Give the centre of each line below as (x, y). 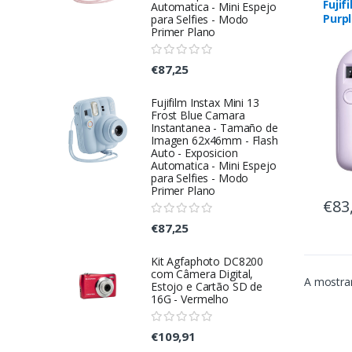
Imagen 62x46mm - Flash (214, 141)
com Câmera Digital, (202, 274)
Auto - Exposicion (194, 153)
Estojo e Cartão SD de (207, 287)
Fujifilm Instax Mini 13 (205, 103)
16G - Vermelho (190, 299)
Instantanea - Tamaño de (214, 128)
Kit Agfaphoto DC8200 (207, 262)
